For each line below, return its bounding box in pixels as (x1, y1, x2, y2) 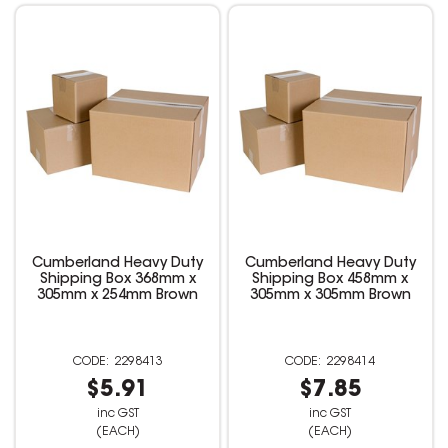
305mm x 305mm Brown (249, 288, 411, 303)
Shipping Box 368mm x (39, 272, 196, 287)
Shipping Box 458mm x (252, 272, 409, 287)
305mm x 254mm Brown (37, 288, 199, 303)
